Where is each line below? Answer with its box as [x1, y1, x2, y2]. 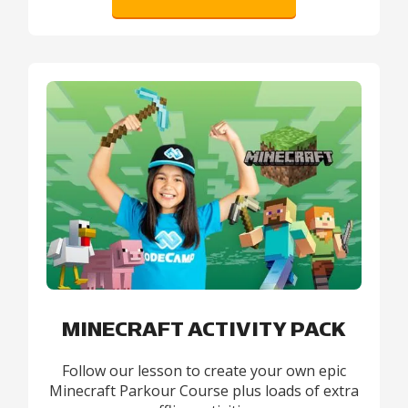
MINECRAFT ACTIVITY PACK [62, 318, 346, 341]
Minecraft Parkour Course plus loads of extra [49, 380, 359, 401]
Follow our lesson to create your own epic [62, 360, 346, 381]
